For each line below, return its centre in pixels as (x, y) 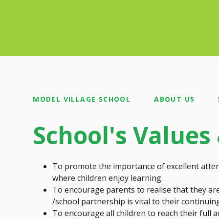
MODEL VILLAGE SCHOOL (82, 99)
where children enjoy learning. (108, 178)
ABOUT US (175, 99)
